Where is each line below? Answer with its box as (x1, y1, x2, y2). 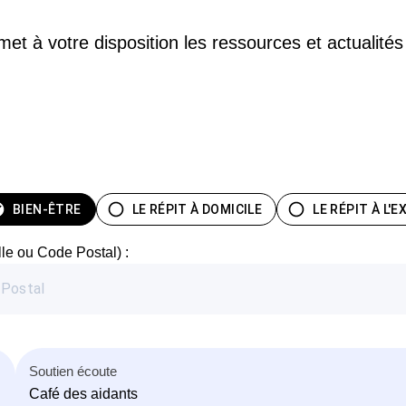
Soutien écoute (29, 362, 117, 379)
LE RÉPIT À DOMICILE (131, 201, 263, 217)
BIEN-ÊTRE (13, 201, 82, 217)
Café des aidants (29, 385, 138, 401)
